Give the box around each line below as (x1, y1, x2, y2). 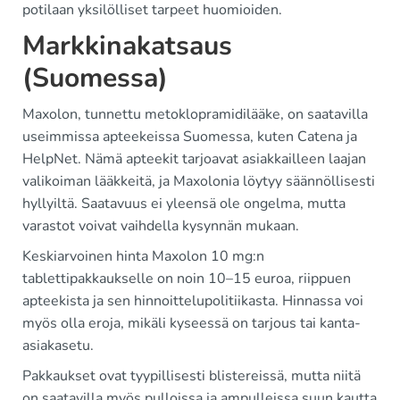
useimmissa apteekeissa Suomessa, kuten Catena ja (22, 127, 357, 146)
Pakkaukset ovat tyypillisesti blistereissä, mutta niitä (22, 366, 361, 386)
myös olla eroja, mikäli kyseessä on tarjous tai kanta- (22, 313, 361, 333)
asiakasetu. (22, 336, 94, 355)
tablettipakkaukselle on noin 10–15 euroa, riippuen (22, 269, 351, 288)
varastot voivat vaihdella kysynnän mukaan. (22, 216, 299, 236)
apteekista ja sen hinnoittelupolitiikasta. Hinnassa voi (22, 291, 363, 311)
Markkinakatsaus (22, 28, 232, 64)
